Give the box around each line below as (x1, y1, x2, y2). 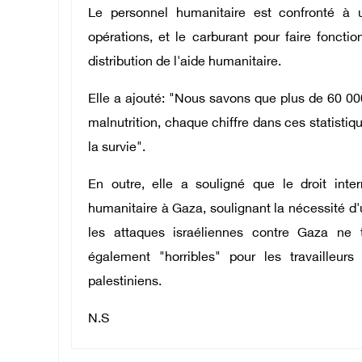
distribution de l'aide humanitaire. (88, 55, 281, 71)
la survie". (88, 141, 145, 157)
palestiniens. (88, 275, 162, 291)
